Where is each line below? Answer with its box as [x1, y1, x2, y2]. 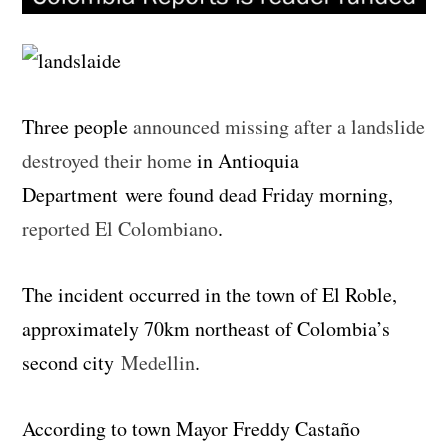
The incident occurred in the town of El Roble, [22, 280, 398, 308]
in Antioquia [192, 146, 300, 174]
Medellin [121, 348, 196, 376]
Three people [22, 112, 134, 140]
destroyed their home [22, 146, 193, 174]
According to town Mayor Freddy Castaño [22, 414, 361, 442]
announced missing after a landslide [133, 112, 426, 140]
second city [22, 348, 122, 376]
